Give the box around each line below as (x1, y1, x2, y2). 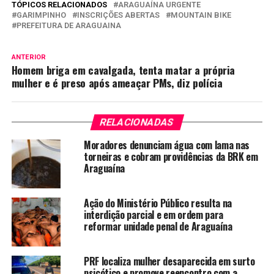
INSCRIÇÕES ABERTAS (76, 10, 160, 20)
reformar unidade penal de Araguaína (83, 218, 232, 234)
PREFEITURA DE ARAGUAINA (16, 20, 121, 30)
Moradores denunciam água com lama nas (83, 137, 250, 152)
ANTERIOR (11, 53, 46, 61)
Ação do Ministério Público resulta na (83, 195, 232, 210)
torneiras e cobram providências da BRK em (83, 149, 258, 164)
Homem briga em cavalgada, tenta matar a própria (11, 61, 235, 78)
